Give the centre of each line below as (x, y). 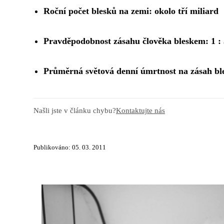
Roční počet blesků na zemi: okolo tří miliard (131, 11)
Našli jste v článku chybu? (75, 110)
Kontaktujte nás (140, 110)
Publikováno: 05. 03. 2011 (70, 148)
